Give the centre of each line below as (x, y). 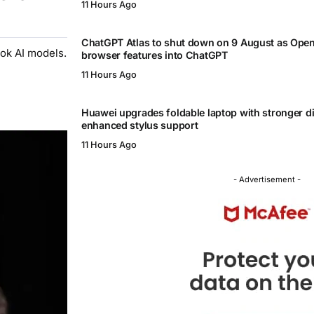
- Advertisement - (267, 179)
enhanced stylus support (140, 125)
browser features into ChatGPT (155, 55)
